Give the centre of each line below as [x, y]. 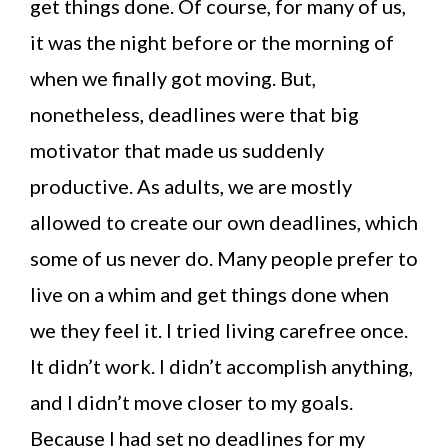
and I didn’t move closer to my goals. [191, 402]
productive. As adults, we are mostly [191, 186]
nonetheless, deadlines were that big [194, 114]
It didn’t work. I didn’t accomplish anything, [221, 366]
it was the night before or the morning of [212, 42]
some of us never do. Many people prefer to [224, 258]
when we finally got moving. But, [173, 78]
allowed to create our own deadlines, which [224, 222]
